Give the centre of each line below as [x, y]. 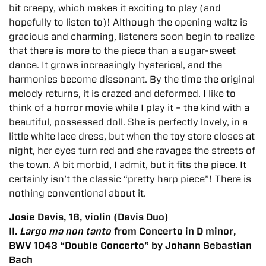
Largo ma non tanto [66, 231]
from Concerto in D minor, [174, 231]
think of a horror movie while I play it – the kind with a [129, 107]
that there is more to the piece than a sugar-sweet [122, 50]
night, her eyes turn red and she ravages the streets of [132, 150]
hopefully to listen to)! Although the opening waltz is [128, 22]
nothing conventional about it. [77, 193]
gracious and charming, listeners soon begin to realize [132, 36]
